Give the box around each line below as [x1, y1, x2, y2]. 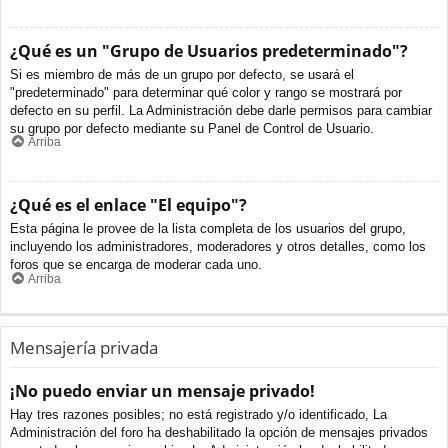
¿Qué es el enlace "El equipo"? [10, 194, 247, 217]
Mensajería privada [10, 335, 158, 359]
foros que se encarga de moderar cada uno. [10, 257, 262, 273]
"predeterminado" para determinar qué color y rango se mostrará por [10, 84, 402, 100]
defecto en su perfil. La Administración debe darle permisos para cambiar [10, 102, 432, 118]
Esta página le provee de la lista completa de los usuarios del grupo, [10, 221, 406, 237]
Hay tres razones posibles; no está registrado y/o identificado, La [10, 407, 387, 423]
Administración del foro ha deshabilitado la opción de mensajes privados [10, 425, 428, 441]
